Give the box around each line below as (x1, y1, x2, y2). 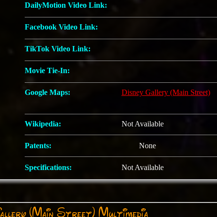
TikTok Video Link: (24, 45, 91, 53)
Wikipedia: (24, 120, 61, 128)
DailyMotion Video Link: (24, 1, 107, 9)
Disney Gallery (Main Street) (121, 88, 210, 96)
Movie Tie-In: (24, 66, 70, 75)
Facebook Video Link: (24, 23, 98, 31)
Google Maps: (24, 88, 70, 96)
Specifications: (24, 163, 72, 171)
